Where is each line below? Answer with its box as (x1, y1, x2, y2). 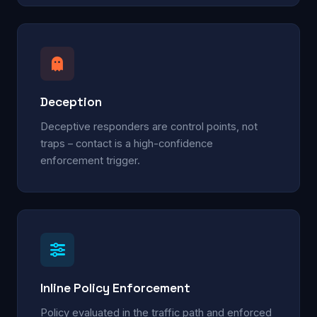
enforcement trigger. (40, 154, 140, 167)
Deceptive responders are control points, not (40, 120, 258, 133)
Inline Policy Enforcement (40, 279, 190, 296)
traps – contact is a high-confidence (40, 137, 213, 150)
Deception (40, 93, 102, 110)
